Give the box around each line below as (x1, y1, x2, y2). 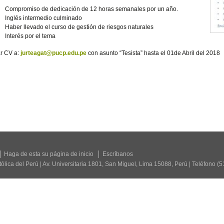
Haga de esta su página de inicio (4, 150, 93, 157)
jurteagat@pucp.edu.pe (20, 49, 87, 56)
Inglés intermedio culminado (5, 14, 82, 21)
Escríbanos (102, 150, 133, 157)
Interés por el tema (5, 32, 56, 39)
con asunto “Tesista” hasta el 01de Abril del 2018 (86, 49, 220, 56)
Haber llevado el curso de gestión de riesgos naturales (5, 23, 154, 30)
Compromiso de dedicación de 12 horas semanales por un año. (5, 5, 178, 12)
